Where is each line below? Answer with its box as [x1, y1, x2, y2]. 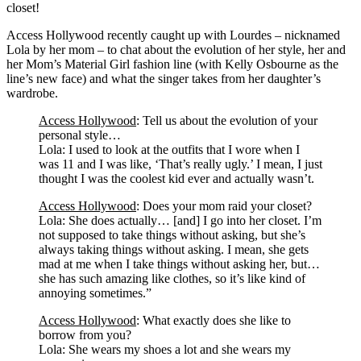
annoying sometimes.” [39, 285, 151, 300]
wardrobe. [6, 85, 58, 100]
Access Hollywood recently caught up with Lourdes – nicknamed [6, 27, 340, 42]
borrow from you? [39, 327, 131, 342]
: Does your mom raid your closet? [136, 198, 312, 213]
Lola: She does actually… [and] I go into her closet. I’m [39, 213, 322, 227]
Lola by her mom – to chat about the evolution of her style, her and [6, 42, 346, 56]
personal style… [39, 127, 121, 142]
